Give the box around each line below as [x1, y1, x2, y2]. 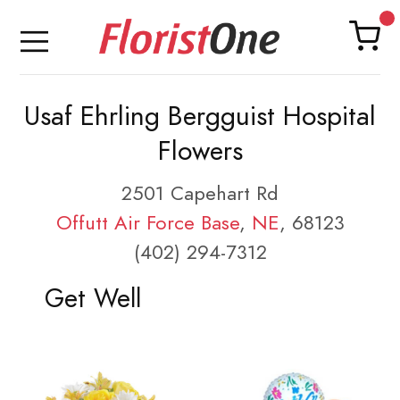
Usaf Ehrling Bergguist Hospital [24, 97, 376, 135]
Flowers [157, 132, 243, 170]
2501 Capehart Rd [121, 179, 279, 207]
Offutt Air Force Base [55, 209, 239, 237]
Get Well [44, 280, 141, 316]
